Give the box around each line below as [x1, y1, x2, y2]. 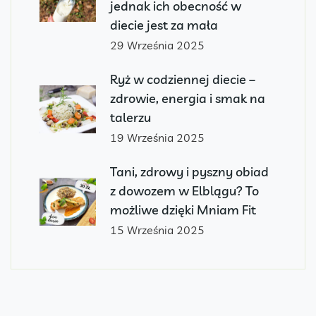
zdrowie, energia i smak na [110, 90, 265, 107]
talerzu [110, 109, 151, 126]
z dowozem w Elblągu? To [110, 183, 259, 200]
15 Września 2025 [110, 223, 205, 238]
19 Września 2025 [110, 130, 205, 145]
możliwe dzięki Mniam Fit [110, 202, 256, 219]
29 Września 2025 [110, 38, 205, 53]
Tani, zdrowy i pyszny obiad [110, 164, 269, 181]
